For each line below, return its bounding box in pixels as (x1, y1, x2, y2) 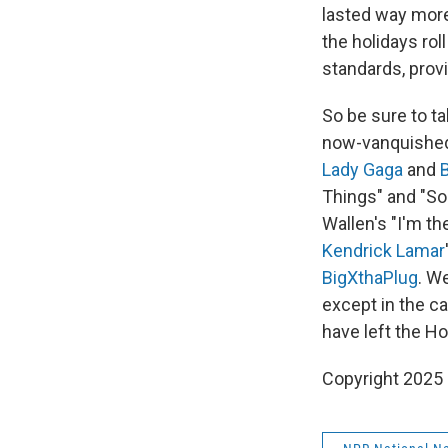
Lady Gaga (322, 159, 403, 180)
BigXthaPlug (322, 267, 418, 288)
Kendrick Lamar (322, 240, 445, 261)
